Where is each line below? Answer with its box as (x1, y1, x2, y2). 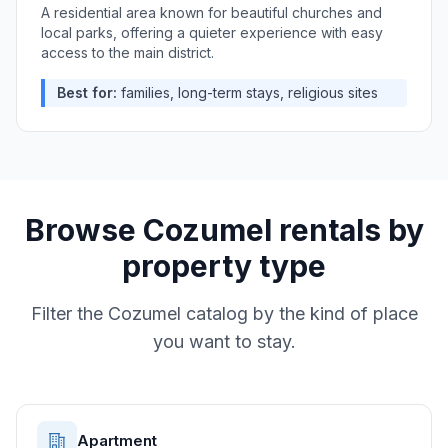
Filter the (30, 303, 108, 324)
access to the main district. (41, 44, 214, 61)
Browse (24, 212, 143, 248)
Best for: (57, 84, 117, 101)
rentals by (271, 212, 424, 248)
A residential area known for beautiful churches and (41, 4, 382, 21)
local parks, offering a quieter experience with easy (41, 24, 383, 41)
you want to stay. (152, 331, 296, 352)
